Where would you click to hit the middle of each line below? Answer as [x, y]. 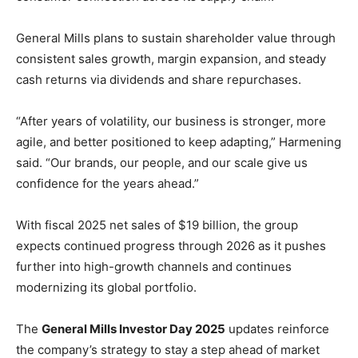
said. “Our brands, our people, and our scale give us [162, 163]
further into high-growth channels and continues [154, 267]
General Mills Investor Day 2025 [133, 329]
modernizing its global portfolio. [106, 288]
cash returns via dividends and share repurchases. [159, 80]
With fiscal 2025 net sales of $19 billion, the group [157, 225]
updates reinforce [277, 329]
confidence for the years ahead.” [107, 184]
